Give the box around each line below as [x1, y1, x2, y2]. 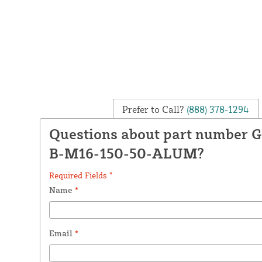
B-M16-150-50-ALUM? [49, 144, 204, 162]
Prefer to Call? [122, 103, 185, 115]
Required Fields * [49, 170, 113, 180]
